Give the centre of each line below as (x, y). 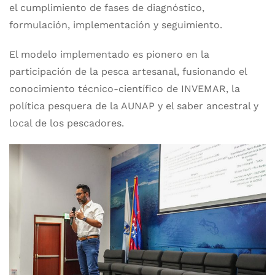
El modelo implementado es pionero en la (109, 54)
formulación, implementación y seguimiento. (116, 25)
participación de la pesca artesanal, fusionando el (128, 72)
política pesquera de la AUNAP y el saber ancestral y (134, 106)
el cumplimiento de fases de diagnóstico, (107, 8)
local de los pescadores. (67, 123)
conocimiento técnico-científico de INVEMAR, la (125, 89)
